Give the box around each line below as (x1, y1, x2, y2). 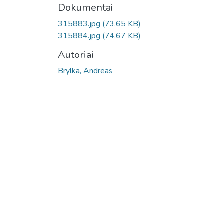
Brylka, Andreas (58, 65, 112, 76)
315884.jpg (58, 30, 102, 41)
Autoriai (58, 48, 94, 61)
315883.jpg (58, 18, 102, 29)
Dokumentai (58, 1, 113, 14)
